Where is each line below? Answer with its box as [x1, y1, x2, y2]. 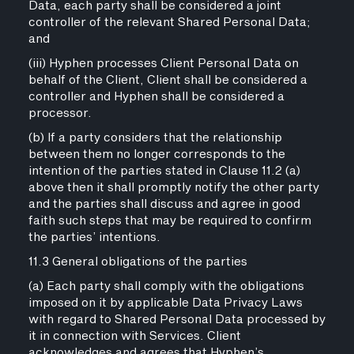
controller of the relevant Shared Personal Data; [28, 13, 311, 32]
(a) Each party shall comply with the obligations [28, 277, 304, 296]
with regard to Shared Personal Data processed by [28, 311, 326, 329]
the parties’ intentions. [28, 228, 160, 247]
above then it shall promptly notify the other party [28, 179, 319, 197]
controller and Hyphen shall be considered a [28, 88, 284, 106]
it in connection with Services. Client [28, 327, 241, 345]
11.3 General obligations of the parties [28, 253, 247, 271]
